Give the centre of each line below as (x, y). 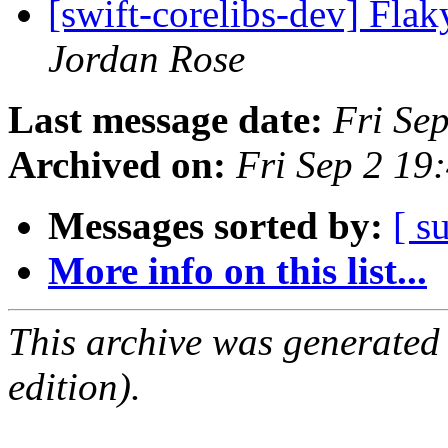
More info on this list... (237, 271)
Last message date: (165, 120)
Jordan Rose (146, 59)
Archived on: (117, 165)
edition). (74, 387)
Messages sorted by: (215, 226)
